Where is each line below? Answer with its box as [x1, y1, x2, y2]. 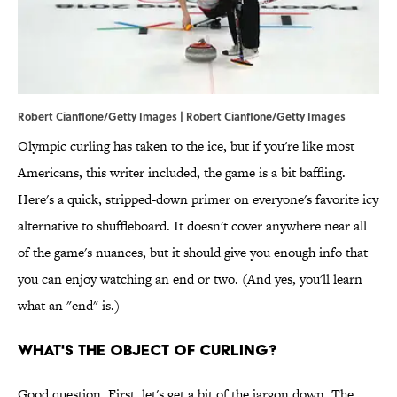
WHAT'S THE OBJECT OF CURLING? [18, 340, 277, 360]
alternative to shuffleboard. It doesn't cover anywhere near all [18, 216, 367, 236]
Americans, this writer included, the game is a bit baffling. [18, 163, 346, 183]
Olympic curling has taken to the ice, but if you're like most [18, 136, 354, 156]
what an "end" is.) [18, 296, 120, 315]
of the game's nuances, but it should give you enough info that [18, 243, 368, 262]
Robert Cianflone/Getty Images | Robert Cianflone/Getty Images [18, 108, 346, 125]
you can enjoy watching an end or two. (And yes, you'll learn [18, 269, 362, 289]
